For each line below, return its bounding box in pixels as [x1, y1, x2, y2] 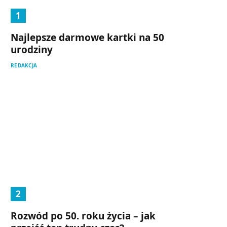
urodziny [11, 43, 53, 57]
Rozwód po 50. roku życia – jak [11, 209, 156, 222]
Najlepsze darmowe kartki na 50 [11, 31, 164, 45]
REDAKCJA [11, 62, 37, 69]
